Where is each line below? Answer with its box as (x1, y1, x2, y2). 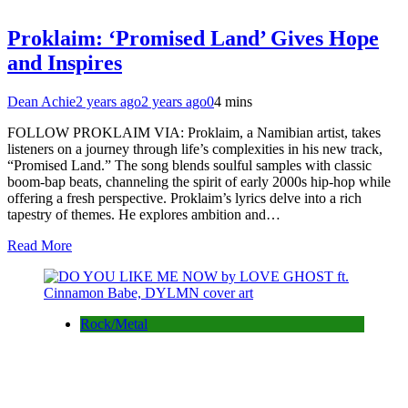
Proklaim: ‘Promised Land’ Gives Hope (7, 26, 379, 51)
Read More (7, 238, 72, 254)
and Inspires (7, 51, 122, 76)
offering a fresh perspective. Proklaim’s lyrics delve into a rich (7, 190, 362, 207)
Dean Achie (7, 94, 76, 110)
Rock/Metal (80, 316, 148, 332)
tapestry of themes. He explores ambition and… (7, 207, 280, 223)
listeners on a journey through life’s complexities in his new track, (7, 141, 382, 158)
